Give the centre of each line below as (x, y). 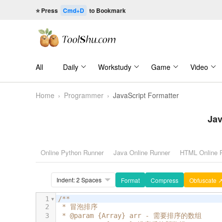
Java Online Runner (142, 152)
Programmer (84, 95)
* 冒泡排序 (80, 207)
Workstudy (115, 67)
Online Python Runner (72, 152)
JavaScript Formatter (146, 95)
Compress (165, 180)
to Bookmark (107, 10)
